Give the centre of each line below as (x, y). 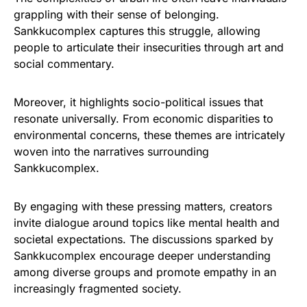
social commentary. (64, 64)
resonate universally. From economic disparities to (144, 119)
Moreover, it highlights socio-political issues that (138, 102)
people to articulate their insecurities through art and (149, 47)
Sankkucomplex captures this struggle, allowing (137, 31)
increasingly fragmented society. (98, 288)
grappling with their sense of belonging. (116, 14)
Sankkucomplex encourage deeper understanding (142, 256)
